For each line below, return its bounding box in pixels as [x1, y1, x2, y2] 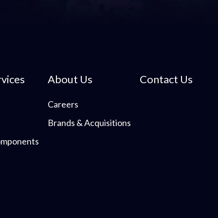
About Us [47, 72, 92, 86]
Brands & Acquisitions [47, 117, 131, 128]
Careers [47, 98, 78, 109]
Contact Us [139, 72, 193, 86]
